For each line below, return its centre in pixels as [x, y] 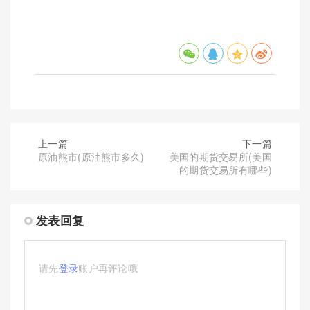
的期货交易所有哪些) [225, 170]
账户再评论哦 [108, 268]
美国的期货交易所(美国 [220, 157]
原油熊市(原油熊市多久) [91, 157]
